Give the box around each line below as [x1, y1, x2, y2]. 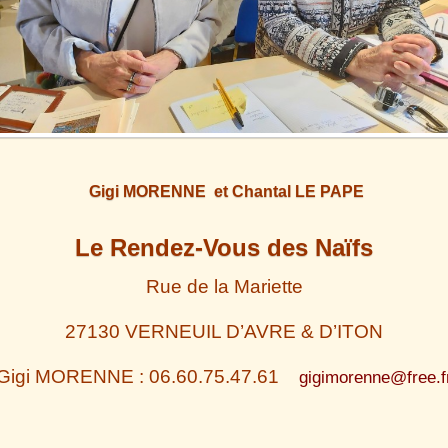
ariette [249, 275, 303, 297]
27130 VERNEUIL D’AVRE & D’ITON [65, 320, 383, 342]
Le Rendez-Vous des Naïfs [75, 234, 373, 261]
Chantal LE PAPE [231, 183, 364, 200]
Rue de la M [145, 275, 250, 297]
